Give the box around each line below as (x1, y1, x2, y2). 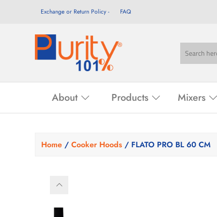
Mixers (178, 91, 205, 105)
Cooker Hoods (71, 139, 122, 151)
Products (111, 91, 148, 105)
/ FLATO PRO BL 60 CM (122, 139, 211, 151)
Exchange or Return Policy (41, 7, 106, 16)
